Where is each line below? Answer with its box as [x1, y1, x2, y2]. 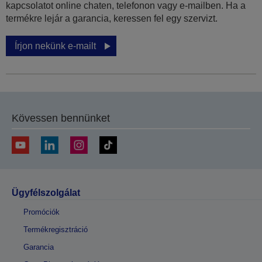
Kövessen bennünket [12, 112, 110, 125]
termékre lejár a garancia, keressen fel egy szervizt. [6, 13, 218, 24]
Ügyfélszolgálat [12, 188, 80, 198]
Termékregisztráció [23, 225, 88, 235]
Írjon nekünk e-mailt [15, 41, 96, 51]
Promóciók [23, 208, 60, 217]
